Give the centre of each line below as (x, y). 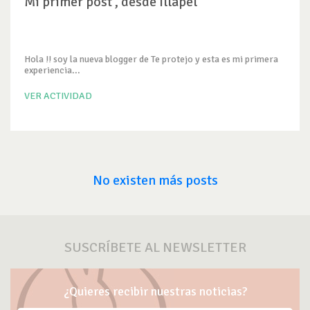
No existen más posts (155, 180)
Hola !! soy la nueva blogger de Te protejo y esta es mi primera (151, 59)
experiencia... (52, 70)
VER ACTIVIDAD (58, 96)
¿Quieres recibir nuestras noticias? (155, 291)
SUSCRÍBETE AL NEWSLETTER (155, 247)
